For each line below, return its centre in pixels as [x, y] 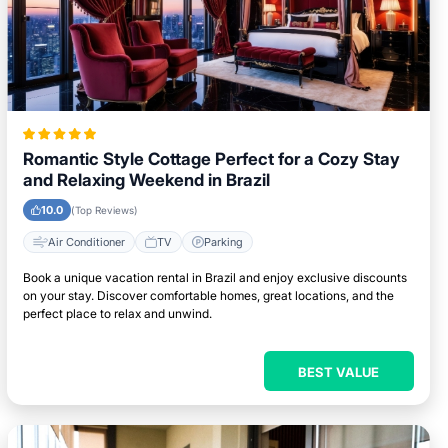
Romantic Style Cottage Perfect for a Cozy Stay [212, 159]
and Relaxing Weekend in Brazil [147, 180]
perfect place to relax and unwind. [118, 313]
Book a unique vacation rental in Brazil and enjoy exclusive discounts [215, 277]
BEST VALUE [339, 372]
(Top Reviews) [105, 210]
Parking [224, 241]
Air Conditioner [87, 241]
